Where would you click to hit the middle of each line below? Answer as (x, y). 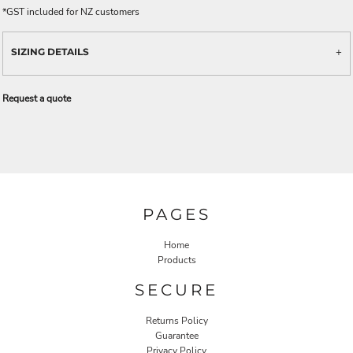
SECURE (176, 290)
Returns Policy (176, 321)
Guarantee (176, 336)
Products (176, 260)
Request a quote (37, 98)
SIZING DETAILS (50, 51)
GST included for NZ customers (73, 11)
